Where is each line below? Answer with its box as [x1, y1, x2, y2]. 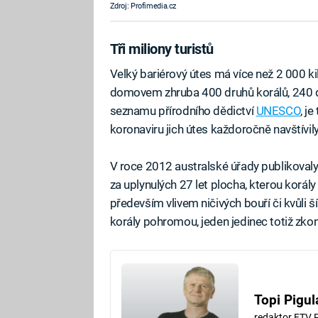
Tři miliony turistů [109, 40, 214, 57]
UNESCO [256, 104, 301, 119]
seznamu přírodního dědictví [109, 104, 256, 119]
